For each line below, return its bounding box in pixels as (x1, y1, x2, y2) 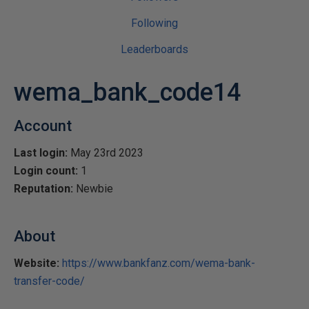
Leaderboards (121, 43, 188, 56)
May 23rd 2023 (68, 146, 143, 159)
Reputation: (14, 182, 73, 195)
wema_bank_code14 (14, 78, 241, 107)
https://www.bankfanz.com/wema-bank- (62, 257, 255, 270)
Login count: (14, 164, 78, 177)
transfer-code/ (14, 275, 85, 288)
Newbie (73, 182, 113, 195)
